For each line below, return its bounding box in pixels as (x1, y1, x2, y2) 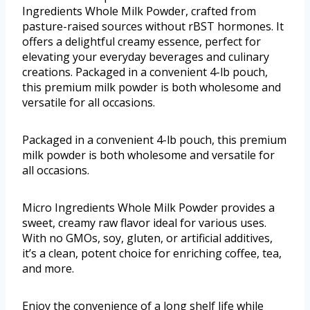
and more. (22, 261, 74, 277)
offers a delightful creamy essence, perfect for (22, 34, 261, 50)
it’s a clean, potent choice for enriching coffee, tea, (22, 246, 282, 262)
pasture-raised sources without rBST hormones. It (22, 19, 284, 35)
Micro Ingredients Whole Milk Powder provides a (22, 200, 275, 216)
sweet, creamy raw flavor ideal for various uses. (22, 215, 266, 231)
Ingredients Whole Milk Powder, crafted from (22, 3, 256, 19)
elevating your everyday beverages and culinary (22, 49, 269, 65)
